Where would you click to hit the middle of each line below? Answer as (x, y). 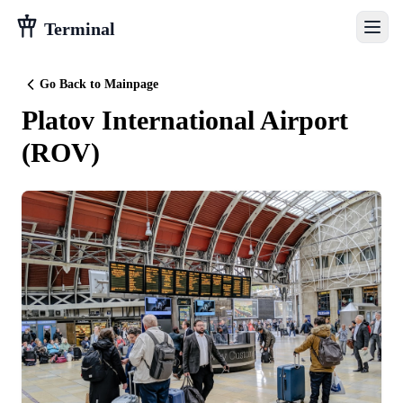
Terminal (77, 28)
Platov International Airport (185, 120)
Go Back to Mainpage (99, 84)
